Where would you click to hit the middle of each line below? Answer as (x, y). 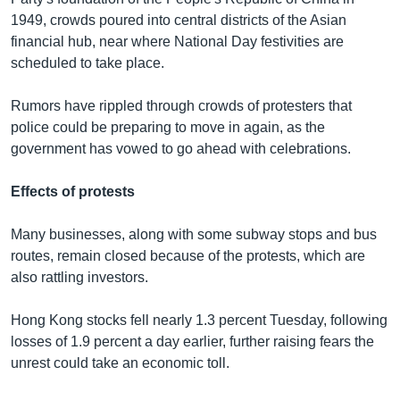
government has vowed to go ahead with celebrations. (181, 149)
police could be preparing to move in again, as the (168, 128)
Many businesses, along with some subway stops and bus (194, 235)
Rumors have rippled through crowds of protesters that (181, 106)
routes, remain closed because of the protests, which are (188, 256)
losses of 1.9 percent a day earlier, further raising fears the (192, 342)
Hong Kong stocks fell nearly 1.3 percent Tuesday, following (199, 321)
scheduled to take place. (87, 63)
